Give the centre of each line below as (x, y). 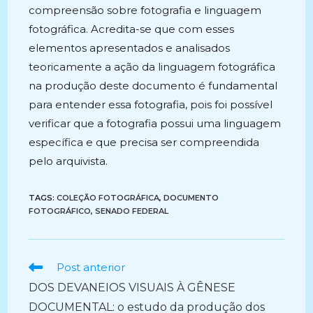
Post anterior (91, 267)
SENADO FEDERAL (132, 211)
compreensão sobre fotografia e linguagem (145, 10)
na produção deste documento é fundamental (153, 86)
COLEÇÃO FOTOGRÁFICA (108, 198)
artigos (46, 293)
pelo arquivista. (68, 161)
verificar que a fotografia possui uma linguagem (155, 123)
